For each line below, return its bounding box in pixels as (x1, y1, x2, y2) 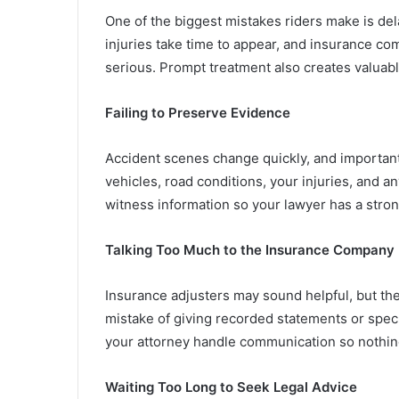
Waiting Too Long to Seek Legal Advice (105, 379, 357, 396)
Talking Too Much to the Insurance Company (105, 241, 395, 259)
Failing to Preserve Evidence (105, 104, 290, 122)
